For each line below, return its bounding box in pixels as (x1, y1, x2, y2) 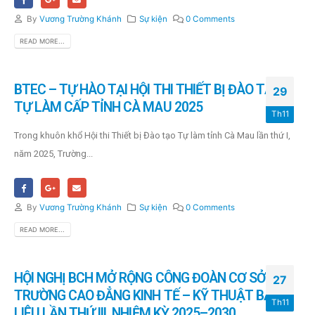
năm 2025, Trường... (14, 148, 93, 159)
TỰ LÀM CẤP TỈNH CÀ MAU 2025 (14, 98, 202, 115)
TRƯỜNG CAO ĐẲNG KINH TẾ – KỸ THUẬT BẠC (14, 287, 281, 304)
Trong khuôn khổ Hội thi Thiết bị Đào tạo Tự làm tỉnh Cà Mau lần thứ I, (14, 129, 290, 141)
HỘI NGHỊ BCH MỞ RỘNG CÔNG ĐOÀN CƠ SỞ (14, 269, 266, 286)
